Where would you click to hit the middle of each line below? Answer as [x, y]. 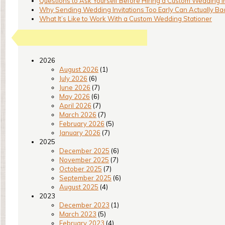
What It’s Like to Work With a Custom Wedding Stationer [126, 19]
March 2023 [78, 214]
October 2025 [81, 169]
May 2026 [75, 96]
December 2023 [84, 205]
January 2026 [80, 133]
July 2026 [73, 78]
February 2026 [82, 124]
